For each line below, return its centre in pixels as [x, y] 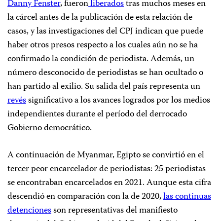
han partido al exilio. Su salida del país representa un [104, 87]
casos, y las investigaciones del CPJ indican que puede [105, 32]
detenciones [29, 211]
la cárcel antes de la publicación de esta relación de [100, 18]
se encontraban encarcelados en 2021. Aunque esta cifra [109, 183]
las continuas [187, 197]
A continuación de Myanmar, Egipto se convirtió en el [106, 156]
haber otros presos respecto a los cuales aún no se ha [103, 46]
